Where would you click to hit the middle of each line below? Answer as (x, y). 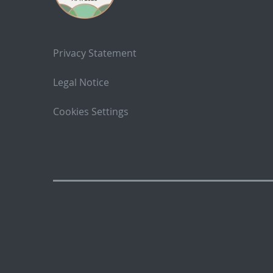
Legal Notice (81, 82)
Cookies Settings (91, 111)
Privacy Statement (95, 53)
